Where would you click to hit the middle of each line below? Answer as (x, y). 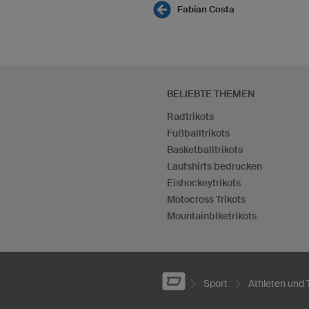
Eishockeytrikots (204, 183)
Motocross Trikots (206, 199)
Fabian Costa (206, 9)
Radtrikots (190, 117)
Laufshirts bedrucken (215, 166)
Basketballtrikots (205, 150)
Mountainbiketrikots (212, 216)
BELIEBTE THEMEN (211, 94)
